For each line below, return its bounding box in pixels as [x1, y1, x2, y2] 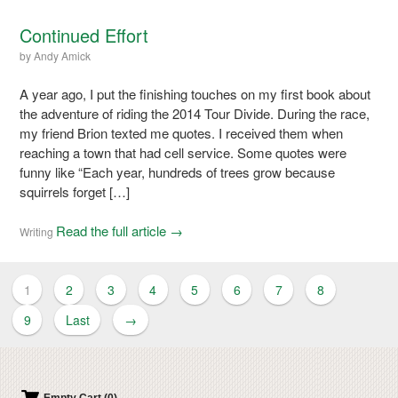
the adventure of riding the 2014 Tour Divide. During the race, [20, 103, 370, 123]
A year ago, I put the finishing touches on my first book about [20, 84, 371, 103]
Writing [20, 223, 54, 239]
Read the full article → [56, 220, 184, 240]
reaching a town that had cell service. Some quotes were [20, 142, 347, 162]
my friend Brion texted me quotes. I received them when [20, 123, 344, 142]
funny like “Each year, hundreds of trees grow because [20, 162, 336, 181]
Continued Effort [20, 21, 149, 48]
